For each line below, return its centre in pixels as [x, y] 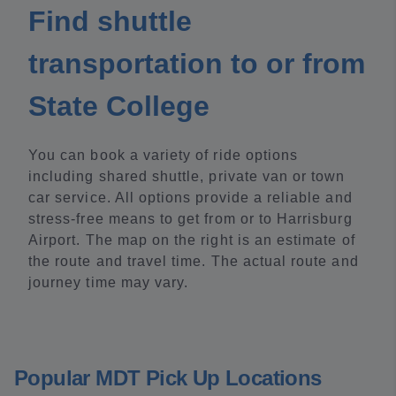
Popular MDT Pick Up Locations [168, 378]
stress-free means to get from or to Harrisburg [190, 219]
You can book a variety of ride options [164, 155]
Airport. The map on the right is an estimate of [192, 240]
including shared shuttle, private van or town [187, 176]
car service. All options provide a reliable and [190, 198]
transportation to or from [197, 64]
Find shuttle [110, 21]
